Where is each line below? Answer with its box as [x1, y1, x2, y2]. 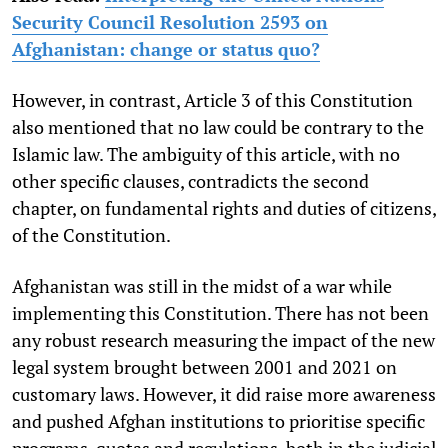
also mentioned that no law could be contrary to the [12, 115, 424, 140]
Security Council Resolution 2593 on [12, 10, 328, 35]
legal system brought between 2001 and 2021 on [12, 355, 397, 380]
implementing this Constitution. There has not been [12, 301, 429, 326]
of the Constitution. [12, 223, 171, 248]
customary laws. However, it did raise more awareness [12, 382, 436, 407]
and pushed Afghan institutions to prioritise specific [12, 409, 425, 434]
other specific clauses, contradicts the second [12, 169, 369, 194]
